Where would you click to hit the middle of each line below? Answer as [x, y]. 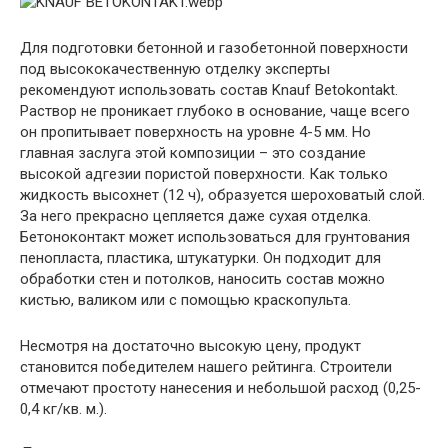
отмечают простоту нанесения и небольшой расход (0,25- [220, 388]
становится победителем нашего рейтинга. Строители [206, 367]
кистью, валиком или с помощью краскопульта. [185, 300]
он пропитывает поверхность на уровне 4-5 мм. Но [195, 132]
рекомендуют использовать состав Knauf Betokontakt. [209, 90]
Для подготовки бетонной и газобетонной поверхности [214, 48]
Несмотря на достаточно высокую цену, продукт [190, 346]
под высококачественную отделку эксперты [175, 69]
